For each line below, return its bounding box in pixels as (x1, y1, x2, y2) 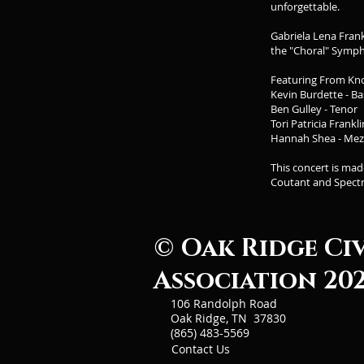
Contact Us (171, 341, 230, 357)
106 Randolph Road (171, 296, 277, 311)
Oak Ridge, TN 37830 (171, 310, 286, 326)
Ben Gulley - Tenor (271, 102, 357, 116)
